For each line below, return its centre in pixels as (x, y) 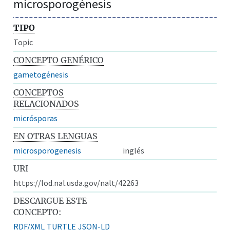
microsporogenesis (47, 150)
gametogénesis (41, 74)
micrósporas (36, 118)
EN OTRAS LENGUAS (56, 136)
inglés (133, 150)
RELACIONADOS (46, 103)
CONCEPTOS (39, 92)
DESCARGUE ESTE (50, 200)
